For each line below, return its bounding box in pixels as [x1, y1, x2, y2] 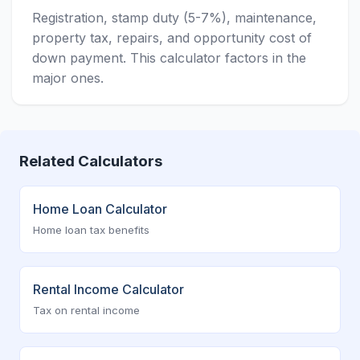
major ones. [32, 70, 104, 86]
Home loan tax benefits [33, 223, 149, 236]
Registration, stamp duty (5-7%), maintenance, [32, 10, 317, 26]
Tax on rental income [33, 304, 140, 317]
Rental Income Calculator [33, 281, 184, 297]
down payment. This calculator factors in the [32, 50, 306, 66]
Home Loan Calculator [33, 201, 167, 217]
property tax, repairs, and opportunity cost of [32, 30, 312, 46]
